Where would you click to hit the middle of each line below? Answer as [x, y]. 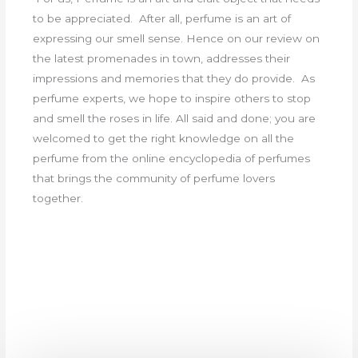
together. [58, 199]
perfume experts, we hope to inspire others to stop [172, 99]
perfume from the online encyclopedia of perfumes [172, 159]
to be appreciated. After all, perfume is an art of [162, 19]
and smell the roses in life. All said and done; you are [175, 119]
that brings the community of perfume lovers [154, 179]
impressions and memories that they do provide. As [174, 79]
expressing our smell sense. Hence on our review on [177, 39]
